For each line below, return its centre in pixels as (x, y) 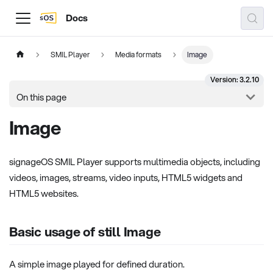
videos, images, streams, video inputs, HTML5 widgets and (126, 177)
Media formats (139, 54)
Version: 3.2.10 (234, 80)
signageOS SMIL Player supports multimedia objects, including (135, 161)
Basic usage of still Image (85, 232)
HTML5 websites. (44, 193)
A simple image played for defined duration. (97, 264)
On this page (41, 97)
